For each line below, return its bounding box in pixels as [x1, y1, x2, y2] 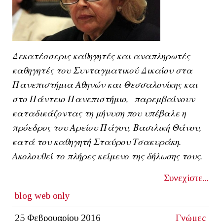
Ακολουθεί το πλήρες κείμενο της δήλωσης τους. [12, 149, 203, 162]
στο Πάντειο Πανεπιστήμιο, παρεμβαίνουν [12, 92, 195, 105]
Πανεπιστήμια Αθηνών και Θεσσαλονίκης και [12, 77, 198, 90]
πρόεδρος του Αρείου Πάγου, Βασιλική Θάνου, [12, 120, 202, 133]
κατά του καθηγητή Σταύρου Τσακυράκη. [12, 135, 182, 147]
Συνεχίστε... [164, 172, 209, 183]
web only [34, 190, 70, 201]
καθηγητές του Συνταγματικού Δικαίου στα [12, 63, 192, 76]
